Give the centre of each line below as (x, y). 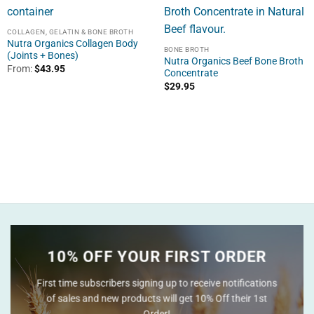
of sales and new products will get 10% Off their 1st (157, 298)
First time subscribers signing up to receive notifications (157, 283)
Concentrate (191, 73)
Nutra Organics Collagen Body (72, 44)
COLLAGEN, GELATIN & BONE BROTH (70, 32)
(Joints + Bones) (42, 56)
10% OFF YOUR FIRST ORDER (157, 257)
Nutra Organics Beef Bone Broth (233, 61)
